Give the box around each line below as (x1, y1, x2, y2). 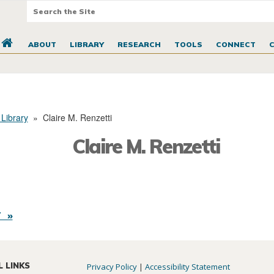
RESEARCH (117, 40, 161, 50)
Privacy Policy (87, 261, 138, 273)
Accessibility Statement (145, 261, 231, 273)
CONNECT (215, 40, 256, 50)
